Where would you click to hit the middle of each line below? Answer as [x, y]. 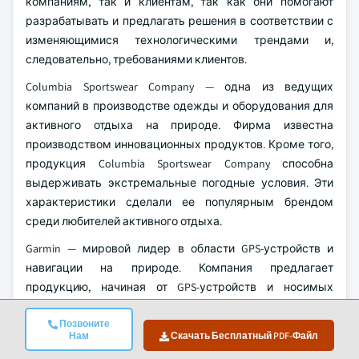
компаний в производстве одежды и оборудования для [179, 105]
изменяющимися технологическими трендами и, [179, 40]
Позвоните [83, 323]
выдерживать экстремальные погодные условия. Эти [179, 182]
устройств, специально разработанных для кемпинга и [179, 306]
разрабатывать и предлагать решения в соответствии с [179, 20]
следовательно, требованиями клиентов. [136, 59]
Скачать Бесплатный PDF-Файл [243, 335]
